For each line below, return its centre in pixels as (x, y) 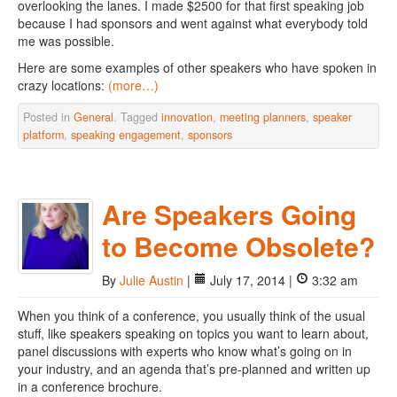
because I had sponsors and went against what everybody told (193, 23)
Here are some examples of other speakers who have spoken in (197, 67)
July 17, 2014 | (251, 280)
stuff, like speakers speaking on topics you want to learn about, (193, 333)
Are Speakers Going (229, 214)
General (93, 117)
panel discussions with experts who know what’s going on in (185, 351)
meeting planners (263, 117)
